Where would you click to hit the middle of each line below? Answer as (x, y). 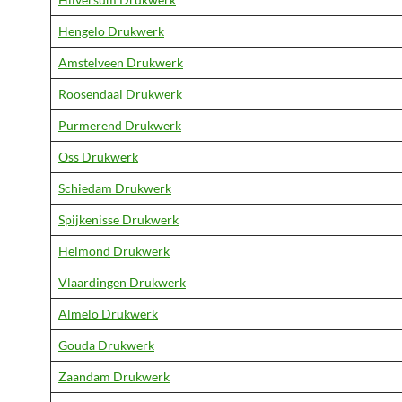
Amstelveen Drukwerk (121, 62)
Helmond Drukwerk (114, 251)
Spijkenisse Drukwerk (118, 219)
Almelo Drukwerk (108, 314)
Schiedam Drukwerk (115, 188)
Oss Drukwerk (98, 157)
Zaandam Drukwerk (114, 376)
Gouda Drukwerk (106, 345)
